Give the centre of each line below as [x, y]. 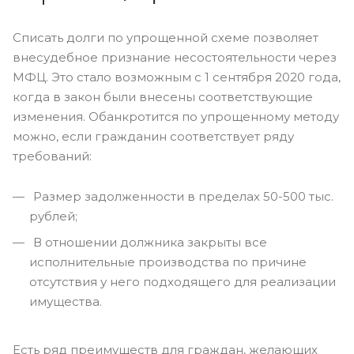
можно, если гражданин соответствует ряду [153, 136]
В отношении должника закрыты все [149, 242]
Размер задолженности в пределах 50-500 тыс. [182, 196]
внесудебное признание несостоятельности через [175, 57]
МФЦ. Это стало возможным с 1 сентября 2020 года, [177, 77]
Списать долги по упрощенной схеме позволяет [166, 38]
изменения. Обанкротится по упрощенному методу [176, 117]
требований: [52, 156]
